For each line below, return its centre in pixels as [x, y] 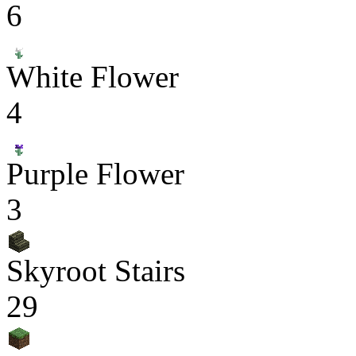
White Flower [93, 77]
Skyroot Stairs [96, 271]
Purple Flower [95, 174]
